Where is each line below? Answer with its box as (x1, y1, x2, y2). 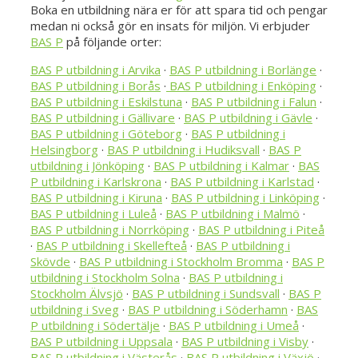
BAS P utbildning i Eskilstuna (30, 93, 182, 110)
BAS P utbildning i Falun (191, 93, 316, 110)
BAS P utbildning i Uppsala (30, 333, 173, 350)
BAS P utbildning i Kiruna (30, 189, 162, 206)
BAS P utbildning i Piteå (198, 221, 324, 238)
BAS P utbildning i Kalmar (153, 157, 289, 174)
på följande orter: (63, 34, 161, 50)
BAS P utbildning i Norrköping (30, 221, 189, 238)
